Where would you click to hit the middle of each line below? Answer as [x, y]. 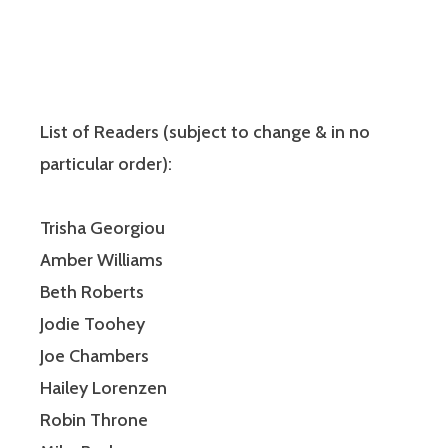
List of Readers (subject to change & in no [205, 132]
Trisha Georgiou [102, 228]
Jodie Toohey [92, 324]
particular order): [106, 164]
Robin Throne [94, 420]
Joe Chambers [94, 356]
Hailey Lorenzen [103, 388]
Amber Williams [101, 260]
